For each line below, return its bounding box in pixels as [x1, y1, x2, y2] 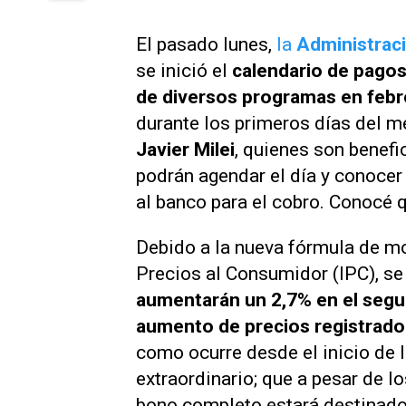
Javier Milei [136, 139, 235, 160]
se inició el [136, 60, 232, 82]
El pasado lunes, [136, 34, 276, 55]
